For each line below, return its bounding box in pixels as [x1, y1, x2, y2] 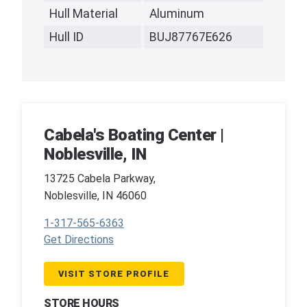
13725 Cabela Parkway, [44, 172, 156, 186]
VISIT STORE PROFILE [58, 268, 170, 279]
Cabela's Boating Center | [44, 125, 224, 145]
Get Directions [44, 233, 114, 247]
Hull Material [49, 6, 118, 21]
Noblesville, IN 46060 [44, 189, 147, 203]
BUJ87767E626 [149, 29, 232, 44]
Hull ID [49, 29, 84, 44]
